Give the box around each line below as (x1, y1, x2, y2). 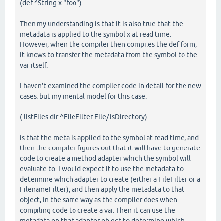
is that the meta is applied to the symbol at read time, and (20, 134, 199, 142)
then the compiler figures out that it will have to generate (20, 144, 200, 152)
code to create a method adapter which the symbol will (20, 154, 191, 163)
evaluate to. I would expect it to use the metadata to (20, 165, 184, 173)
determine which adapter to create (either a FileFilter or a (20, 175, 200, 184)
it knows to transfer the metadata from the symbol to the (20, 51, 197, 59)
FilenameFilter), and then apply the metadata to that (20, 185, 184, 194)
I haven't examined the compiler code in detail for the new (20, 82, 201, 90)
